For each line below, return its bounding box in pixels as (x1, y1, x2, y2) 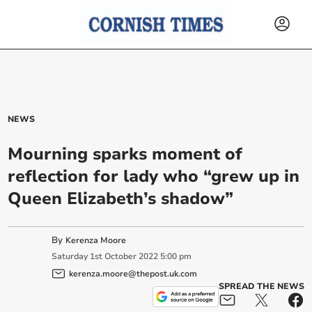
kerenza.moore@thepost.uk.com (69, 267, 198, 279)
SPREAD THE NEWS (218, 280, 304, 292)
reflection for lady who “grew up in (8, 165, 300, 187)
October (104, 251, 137, 263)
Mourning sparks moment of (8, 143, 243, 165)
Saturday (52, 251, 88, 263)
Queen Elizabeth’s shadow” (8, 187, 234, 210)
